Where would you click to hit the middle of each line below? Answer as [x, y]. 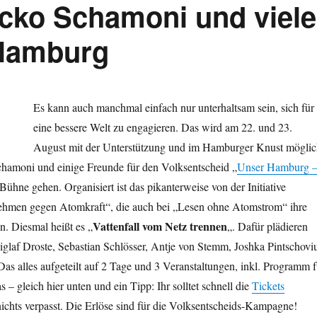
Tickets [268, 286]
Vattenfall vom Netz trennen [160, 226]
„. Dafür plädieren [267, 226]
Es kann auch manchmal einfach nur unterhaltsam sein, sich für [173, 108]
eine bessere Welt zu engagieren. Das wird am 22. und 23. [162, 127]
